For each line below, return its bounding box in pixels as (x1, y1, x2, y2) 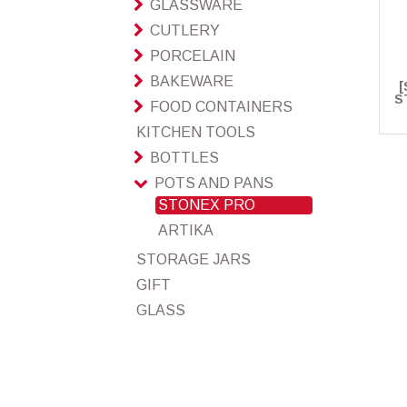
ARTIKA (158, 223, 213, 238)
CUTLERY (150, 23, 220, 38)
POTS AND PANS (154, 175, 273, 191)
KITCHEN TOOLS (136, 124, 255, 140)
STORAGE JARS (136, 252, 251, 267)
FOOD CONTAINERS (150, 99, 293, 114)
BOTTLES (150, 150, 219, 165)
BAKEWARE (150, 74, 233, 89)
